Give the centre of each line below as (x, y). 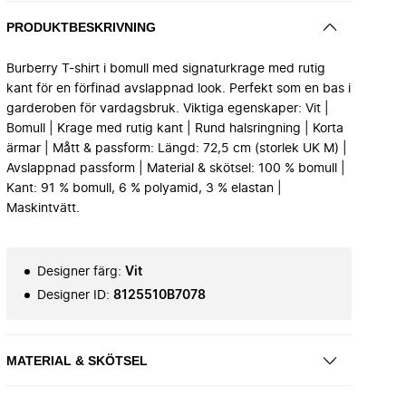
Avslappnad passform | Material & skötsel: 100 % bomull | (176, 169)
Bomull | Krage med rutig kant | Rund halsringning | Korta (175, 129)
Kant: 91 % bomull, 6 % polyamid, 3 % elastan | (144, 188)
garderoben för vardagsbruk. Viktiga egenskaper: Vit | (168, 109)
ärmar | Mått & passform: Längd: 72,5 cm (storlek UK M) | (177, 149)
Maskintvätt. (43, 208)
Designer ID (72, 295)
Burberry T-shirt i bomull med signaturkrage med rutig (166, 69)
